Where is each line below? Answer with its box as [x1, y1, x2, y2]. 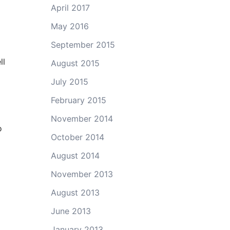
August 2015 [50, 57, 100, 68]
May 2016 [50, 21, 89, 31]
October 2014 [50, 131, 104, 142]
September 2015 [50, 39, 115, 50]
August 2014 [50, 150, 100, 161]
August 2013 [50, 187, 100, 198]
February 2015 [50, 94, 106, 105]
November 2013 [50, 168, 113, 179]
